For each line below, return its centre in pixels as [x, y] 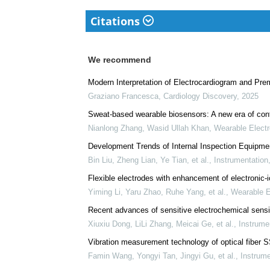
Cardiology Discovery [200, 172]
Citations [117, 97]
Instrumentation [241, 236]
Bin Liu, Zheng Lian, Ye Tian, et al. [149, 236]
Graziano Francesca [123, 172]
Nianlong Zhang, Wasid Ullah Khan [149, 204]
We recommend [120, 135]
